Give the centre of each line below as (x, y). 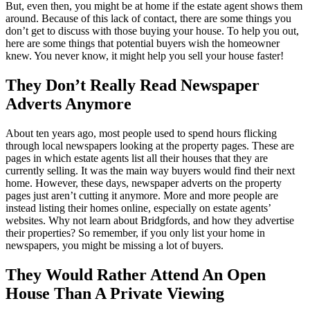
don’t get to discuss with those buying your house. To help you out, (152, 30)
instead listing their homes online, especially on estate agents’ (138, 208)
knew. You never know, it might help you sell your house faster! (145, 55)
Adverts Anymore (69, 103)
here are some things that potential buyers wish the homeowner (143, 43)
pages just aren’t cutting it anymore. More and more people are (142, 195)
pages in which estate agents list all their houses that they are (137, 158)
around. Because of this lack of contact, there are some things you (148, 18)
